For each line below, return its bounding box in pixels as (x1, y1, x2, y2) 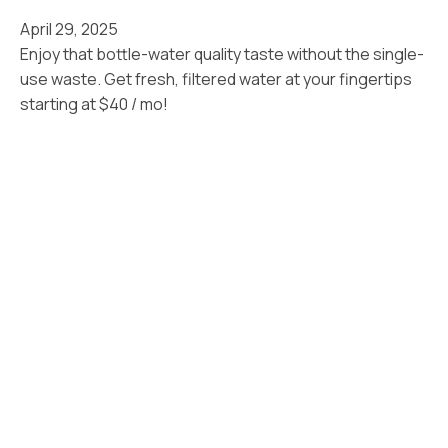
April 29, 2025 (20, 18, 118, 40)
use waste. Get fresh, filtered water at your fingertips (20, 68, 412, 90)
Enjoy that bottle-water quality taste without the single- (20, 43, 424, 65)
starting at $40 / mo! (20, 93, 168, 115)
